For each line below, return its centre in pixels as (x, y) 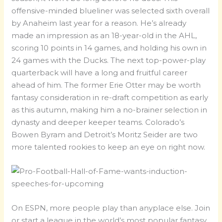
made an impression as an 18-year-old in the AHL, (104, 36)
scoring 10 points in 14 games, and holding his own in (109, 48)
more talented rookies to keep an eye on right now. (109, 147)
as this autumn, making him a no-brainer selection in (110, 110)
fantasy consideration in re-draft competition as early (110, 98)
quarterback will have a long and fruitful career (100, 73)
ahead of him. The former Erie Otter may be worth (106, 85)
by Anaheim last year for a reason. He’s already (99, 23)
